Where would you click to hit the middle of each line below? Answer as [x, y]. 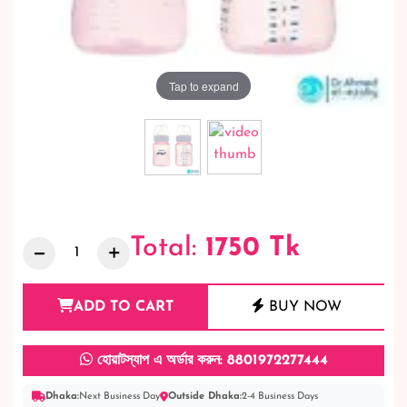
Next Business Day [119, 397]
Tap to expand [203, 85]
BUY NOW [303, 307]
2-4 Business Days [280, 397]
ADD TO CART [124, 307]
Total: [168, 248]
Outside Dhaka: [205, 397]
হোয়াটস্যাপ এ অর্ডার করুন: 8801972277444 [210, 361]
